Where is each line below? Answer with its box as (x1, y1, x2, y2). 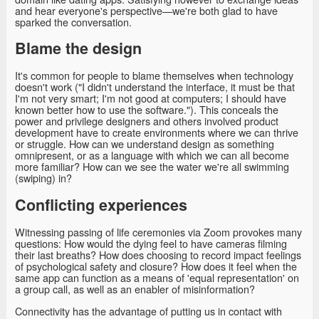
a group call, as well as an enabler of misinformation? (15, 281, 255, 297)
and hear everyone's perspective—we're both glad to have (15, 2, 278, 18)
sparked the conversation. (15, 14, 132, 29)
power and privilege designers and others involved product (15, 113, 278, 129)
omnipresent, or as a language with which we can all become (15, 147, 289, 163)
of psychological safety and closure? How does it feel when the (15, 258, 297, 274)
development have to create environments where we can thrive (15, 125, 298, 140)
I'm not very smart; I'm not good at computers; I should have (15, 90, 286, 106)
